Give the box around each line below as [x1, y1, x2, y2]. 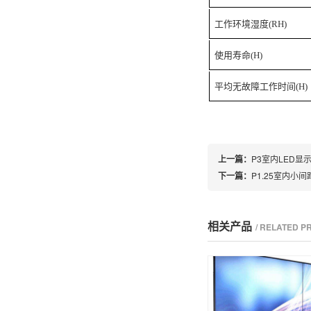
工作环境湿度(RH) [215, 19, 287, 29]
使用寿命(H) [215, 50, 263, 60]
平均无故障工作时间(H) [215, 81, 308, 92]
